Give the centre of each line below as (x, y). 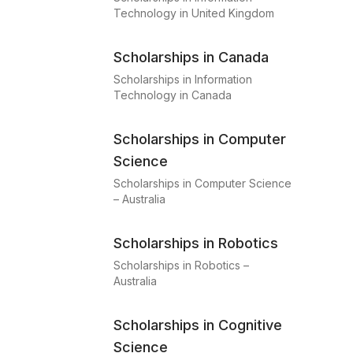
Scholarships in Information (183, 79)
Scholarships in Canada (191, 57)
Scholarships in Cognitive (198, 325)
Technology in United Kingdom (194, 13)
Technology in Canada (173, 95)
